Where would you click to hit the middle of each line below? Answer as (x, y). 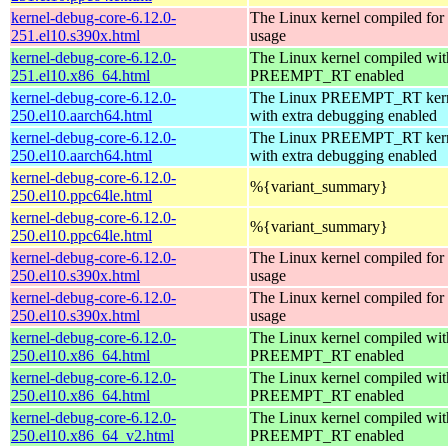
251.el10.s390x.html (75, 35)
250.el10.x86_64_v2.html (92, 435)
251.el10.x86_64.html (80, 75)
